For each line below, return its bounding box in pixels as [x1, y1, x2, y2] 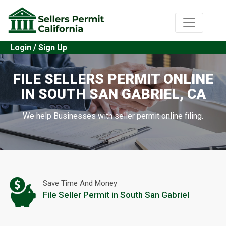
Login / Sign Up [10, 43, 67, 53]
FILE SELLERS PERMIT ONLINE [13, 70, 213, 87]
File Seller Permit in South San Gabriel [43, 190, 189, 200]
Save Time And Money [43, 179, 117, 188]
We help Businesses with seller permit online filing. [23, 110, 203, 121]
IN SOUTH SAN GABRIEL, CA [20, 85, 206, 102]
